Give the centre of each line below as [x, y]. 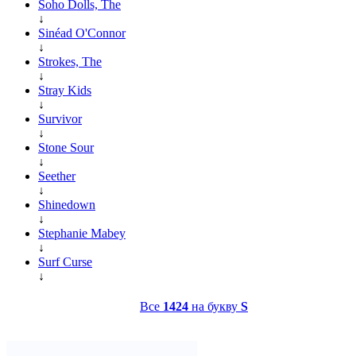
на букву [215, 306]
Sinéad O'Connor [82, 33]
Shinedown [67, 204]
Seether [57, 176]
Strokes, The [70, 61]
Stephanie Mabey [82, 233]
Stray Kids [65, 90]
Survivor [60, 118]
